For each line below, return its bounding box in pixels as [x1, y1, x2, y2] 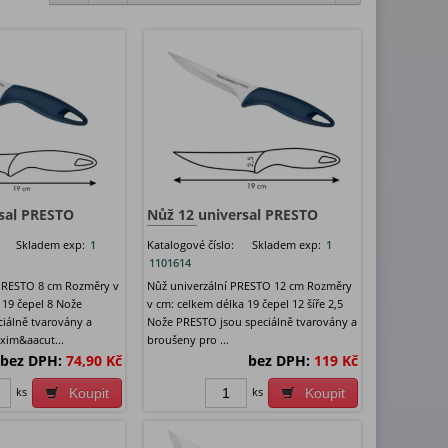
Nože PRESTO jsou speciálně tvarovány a [146, 314, 357, 330]
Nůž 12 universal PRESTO [146, 205, 318, 225]
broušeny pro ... [146, 332, 229, 348]
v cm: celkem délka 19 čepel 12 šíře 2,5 [146, 296, 343, 312]
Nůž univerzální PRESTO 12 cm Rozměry [146, 278, 352, 294]
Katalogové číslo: [146, 237, 234, 253]
